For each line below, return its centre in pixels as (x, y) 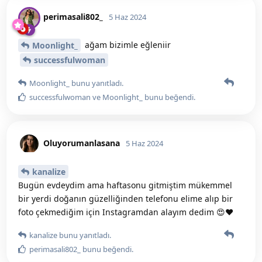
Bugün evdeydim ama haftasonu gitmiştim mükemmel (125, 185)
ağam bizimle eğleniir (127, 44)
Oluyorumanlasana (82, 143)
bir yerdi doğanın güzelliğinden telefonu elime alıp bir (125, 198)
